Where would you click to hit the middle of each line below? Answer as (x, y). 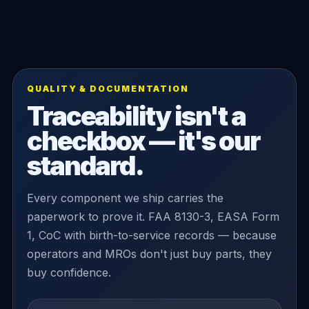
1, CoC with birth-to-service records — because (151, 235)
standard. (85, 165)
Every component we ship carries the (125, 198)
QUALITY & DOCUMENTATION (108, 88)
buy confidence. (69, 272)
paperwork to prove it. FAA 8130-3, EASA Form (153, 216)
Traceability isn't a (136, 116)
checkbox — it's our (143, 140)
